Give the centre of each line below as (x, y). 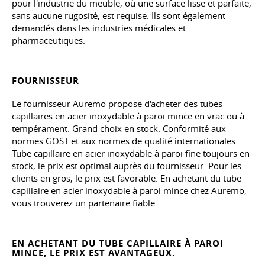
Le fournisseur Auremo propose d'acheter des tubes (117, 103)
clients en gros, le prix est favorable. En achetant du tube (127, 178)
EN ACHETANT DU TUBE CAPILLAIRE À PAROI (118, 243)
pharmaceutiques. (49, 40)
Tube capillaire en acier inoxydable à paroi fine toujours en (131, 153)
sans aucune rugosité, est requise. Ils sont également (119, 15)
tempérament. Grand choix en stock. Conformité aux (119, 128)
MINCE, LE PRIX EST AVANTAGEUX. (93, 253)
